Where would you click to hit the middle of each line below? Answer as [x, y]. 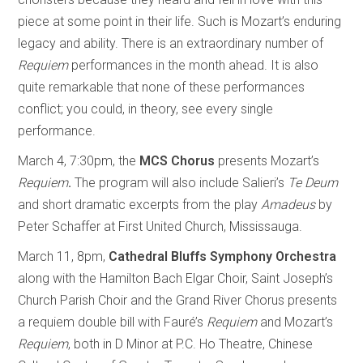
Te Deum [313, 182]
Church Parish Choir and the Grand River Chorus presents [178, 300]
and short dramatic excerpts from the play [140, 204]
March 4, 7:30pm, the [79, 160]
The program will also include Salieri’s [181, 182]
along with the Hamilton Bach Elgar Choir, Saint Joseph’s [176, 278]
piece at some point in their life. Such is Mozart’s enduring [180, 21]
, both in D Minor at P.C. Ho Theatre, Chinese [191, 344]
